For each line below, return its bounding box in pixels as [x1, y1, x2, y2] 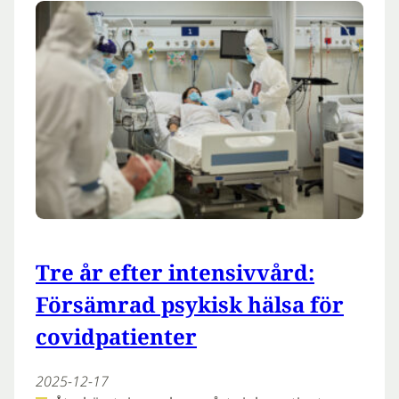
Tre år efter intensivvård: [36, 257, 314, 288]
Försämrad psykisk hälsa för [36, 289, 344, 320]
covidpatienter [36, 322, 197, 352]
